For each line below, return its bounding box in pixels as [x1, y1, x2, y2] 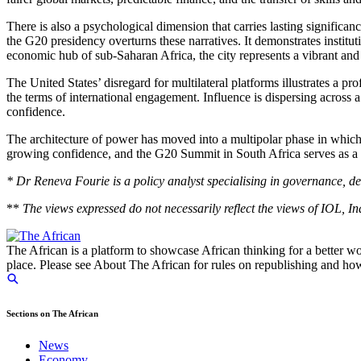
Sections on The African [6, 309, 98, 319]
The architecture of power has [6, 132, 161, 147]
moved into [161, 132, 218, 147]
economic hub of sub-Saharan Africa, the [6, 48, 218, 63]
